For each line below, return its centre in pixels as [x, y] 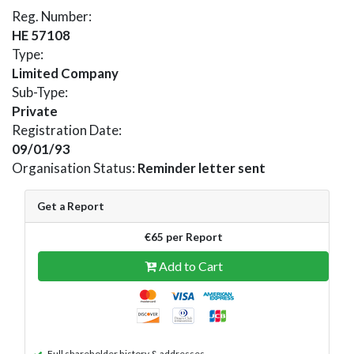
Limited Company [65, 73]
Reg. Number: [52, 16]
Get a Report [71, 206]
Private [35, 111]
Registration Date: [67, 130]
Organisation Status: [75, 168]
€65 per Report [183, 237]
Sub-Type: [40, 92]
